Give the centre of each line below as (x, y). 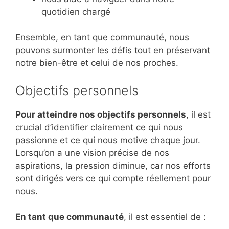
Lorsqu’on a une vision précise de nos (92, 153)
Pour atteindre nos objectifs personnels (101, 114)
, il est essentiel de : (165, 217)
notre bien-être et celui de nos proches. (97, 63)
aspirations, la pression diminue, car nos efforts (113, 165)
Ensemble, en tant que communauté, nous (102, 38)
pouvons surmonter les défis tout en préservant (113, 50)
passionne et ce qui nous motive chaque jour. (108, 140)
